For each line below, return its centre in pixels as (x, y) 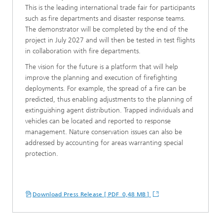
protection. (42, 153)
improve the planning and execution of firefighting (101, 77)
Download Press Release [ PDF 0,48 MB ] (92, 194)
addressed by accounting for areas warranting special (104, 143)
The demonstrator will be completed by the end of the (107, 29)
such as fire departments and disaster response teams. (105, 18)
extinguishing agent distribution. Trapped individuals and (109, 110)
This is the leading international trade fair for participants (110, 7)
